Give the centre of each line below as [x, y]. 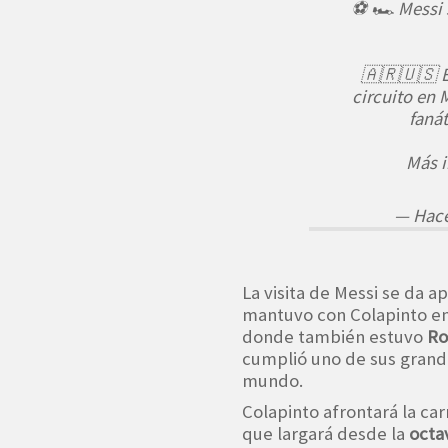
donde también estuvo [334, 336]
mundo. [272, 380]
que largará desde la [325, 433]
